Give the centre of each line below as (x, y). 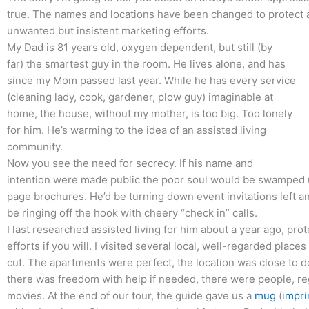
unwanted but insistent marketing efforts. (108, 30)
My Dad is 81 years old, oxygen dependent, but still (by (140, 47)
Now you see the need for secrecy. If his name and (130, 163)
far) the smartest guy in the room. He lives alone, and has (146, 63)
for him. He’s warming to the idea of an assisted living (137, 130)
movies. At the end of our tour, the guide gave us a (131, 295)
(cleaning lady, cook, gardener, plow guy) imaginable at (140, 97)
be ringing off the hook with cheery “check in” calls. (132, 212)
